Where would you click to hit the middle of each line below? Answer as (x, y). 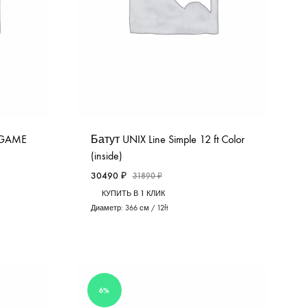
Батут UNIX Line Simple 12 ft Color (167, 139)
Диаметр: (108, 208)
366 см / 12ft (146, 208)
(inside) (106, 155)
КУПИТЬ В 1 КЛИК (133, 193)
